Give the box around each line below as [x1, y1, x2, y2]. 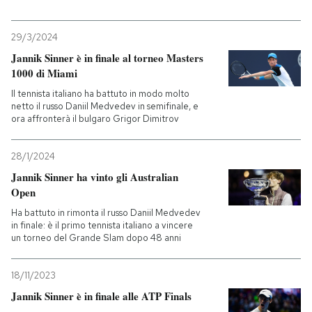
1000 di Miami [11, 65, 77, 81]
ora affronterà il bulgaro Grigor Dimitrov [11, 113, 179, 125]
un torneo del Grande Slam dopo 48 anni [11, 232, 181, 244]
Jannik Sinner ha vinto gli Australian [11, 169, 178, 185]
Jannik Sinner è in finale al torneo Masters [11, 50, 203, 65]
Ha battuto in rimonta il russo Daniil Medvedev [11, 207, 201, 219]
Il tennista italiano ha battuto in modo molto [11, 88, 189, 100]
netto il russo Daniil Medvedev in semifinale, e [11, 100, 198, 112]
